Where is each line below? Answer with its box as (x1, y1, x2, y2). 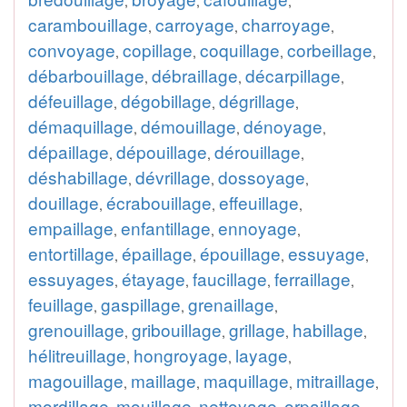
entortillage (28, 241, 114, 265)
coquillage (200, 37, 280, 62)
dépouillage (116, 139, 207, 164)
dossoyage (218, 164, 305, 189)
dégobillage (121, 88, 212, 113)
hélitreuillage (28, 342, 126, 367)
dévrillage (135, 164, 211, 189)
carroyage (155, 12, 234, 36)
